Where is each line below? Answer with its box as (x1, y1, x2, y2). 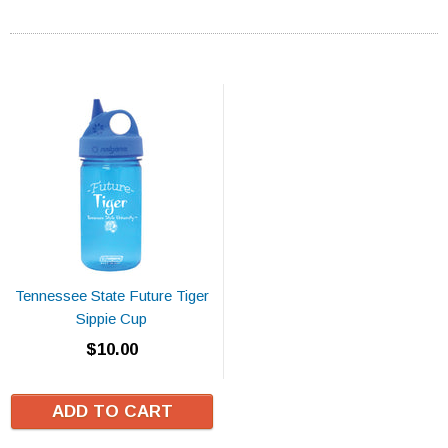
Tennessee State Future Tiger (14, 286, 209, 304)
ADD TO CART (51, 401, 173, 421)
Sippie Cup (76, 309, 147, 327)
